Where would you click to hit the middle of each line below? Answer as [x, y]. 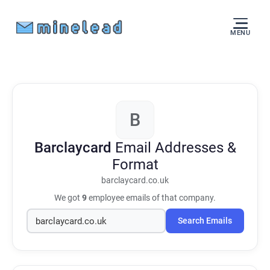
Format [135, 165]
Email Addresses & [175, 148]
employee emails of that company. [151, 198]
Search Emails [205, 221]
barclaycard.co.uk [135, 181]
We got [68, 198]
